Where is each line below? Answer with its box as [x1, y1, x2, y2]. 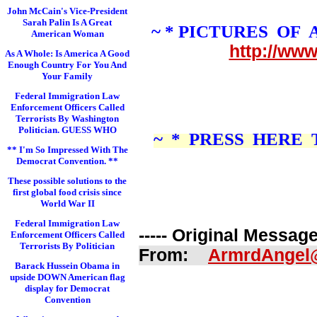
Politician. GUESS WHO [18, 125, 117, 135]
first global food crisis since [13, 187, 122, 197]
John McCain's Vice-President [7, 6, 127, 16]
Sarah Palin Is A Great [23, 17, 112, 28]
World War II [40, 198, 95, 209]
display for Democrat [25, 283, 110, 294]
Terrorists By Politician [20, 241, 115, 251]
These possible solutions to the [8, 175, 127, 186]
